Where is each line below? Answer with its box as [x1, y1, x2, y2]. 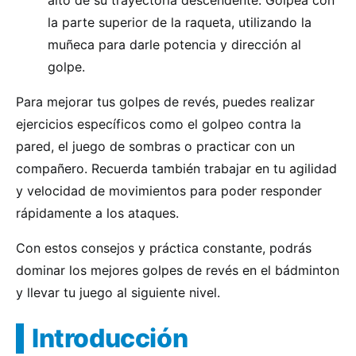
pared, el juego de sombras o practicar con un [16, 138, 295, 154]
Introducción [32, 323, 188, 354]
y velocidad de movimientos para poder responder [16, 183, 322, 199]
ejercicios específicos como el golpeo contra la [16, 116, 301, 132]
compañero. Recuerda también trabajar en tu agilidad [16, 161, 337, 176]
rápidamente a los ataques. [16, 205, 179, 221]
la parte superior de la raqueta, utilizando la [48, 14, 311, 30]
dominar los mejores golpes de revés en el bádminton [16, 262, 339, 278]
